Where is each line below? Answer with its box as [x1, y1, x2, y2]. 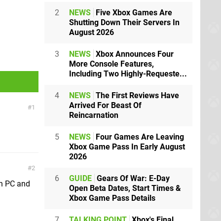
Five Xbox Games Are [94, 7, 172, 17]
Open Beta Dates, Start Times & [69, 183, 181, 193]
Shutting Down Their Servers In [69, 17, 180, 27]
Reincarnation [69, 110, 118, 120]
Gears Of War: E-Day [95, 173, 170, 183]
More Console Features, [69, 59, 154, 69]
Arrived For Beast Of [69, 100, 142, 110]
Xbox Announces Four [94, 49, 174, 59]
